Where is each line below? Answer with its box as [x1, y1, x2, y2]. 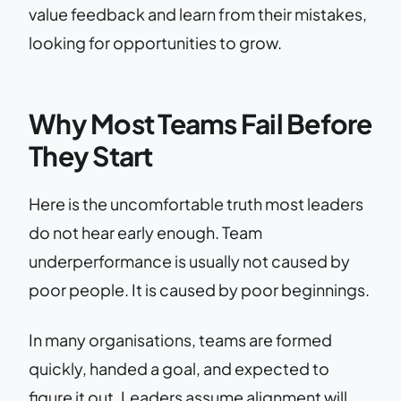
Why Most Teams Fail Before [29, 106, 372, 141]
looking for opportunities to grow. [29, 31, 282, 53]
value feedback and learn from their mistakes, [29, 3, 367, 24]
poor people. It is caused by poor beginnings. [29, 278, 370, 300]
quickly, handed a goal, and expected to [29, 357, 329, 379]
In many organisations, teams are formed [29, 328, 332, 350]
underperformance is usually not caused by [29, 250, 350, 271]
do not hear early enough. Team [29, 221, 262, 243]
